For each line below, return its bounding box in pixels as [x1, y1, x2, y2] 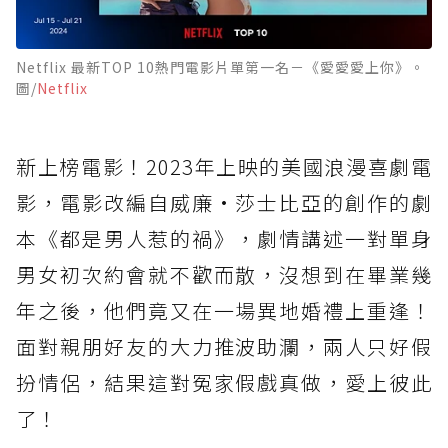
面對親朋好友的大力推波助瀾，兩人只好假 [16, 332, 432, 362]
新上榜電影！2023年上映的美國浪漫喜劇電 [16, 152, 432, 182]
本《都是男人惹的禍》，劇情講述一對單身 [16, 224, 432, 254]
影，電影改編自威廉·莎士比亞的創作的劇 [16, 188, 432, 218]
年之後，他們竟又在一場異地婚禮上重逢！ [16, 296, 432, 326]
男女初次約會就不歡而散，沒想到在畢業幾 [16, 260, 432, 290]
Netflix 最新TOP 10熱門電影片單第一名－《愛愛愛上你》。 [16, 57, 425, 78]
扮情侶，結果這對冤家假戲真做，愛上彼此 [16, 368, 432, 398]
